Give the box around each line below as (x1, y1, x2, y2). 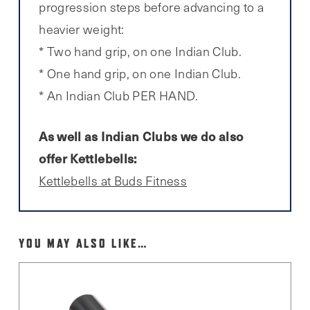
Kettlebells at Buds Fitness (39, 172, 187, 189)
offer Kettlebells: (39, 148, 137, 167)
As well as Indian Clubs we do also (39, 126, 244, 145)
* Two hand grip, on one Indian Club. (39, 42, 242, 60)
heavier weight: (39, 20, 125, 37)
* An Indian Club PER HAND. (39, 86, 199, 104)
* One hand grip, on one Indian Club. (39, 64, 241, 82)
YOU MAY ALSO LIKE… (19, 236, 149, 251)
